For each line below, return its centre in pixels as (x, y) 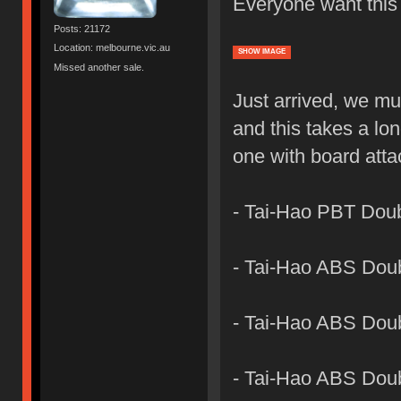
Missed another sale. (99, 67)
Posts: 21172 (82, 29)
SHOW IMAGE (261, 51)
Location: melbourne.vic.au (112, 48)
